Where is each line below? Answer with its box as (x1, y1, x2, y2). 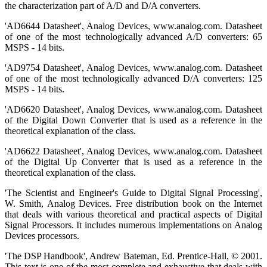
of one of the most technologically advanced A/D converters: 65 (5, 32, 262, 42)
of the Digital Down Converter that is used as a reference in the (5, 115, 262, 126)
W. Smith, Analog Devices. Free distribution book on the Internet (5, 198, 262, 209)
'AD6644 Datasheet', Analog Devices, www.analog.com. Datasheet (5, 21, 262, 32)
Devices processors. (5, 231, 79, 241)
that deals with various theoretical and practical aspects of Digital (5, 209, 262, 220)
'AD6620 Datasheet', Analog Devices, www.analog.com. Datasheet (5, 104, 262, 115)
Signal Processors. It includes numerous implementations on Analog (5, 220, 262, 231)
